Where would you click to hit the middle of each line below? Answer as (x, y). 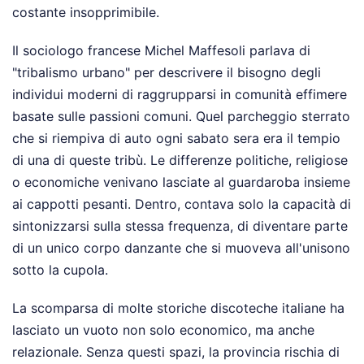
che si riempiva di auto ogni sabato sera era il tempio (176, 138)
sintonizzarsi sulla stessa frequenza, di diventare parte (180, 225)
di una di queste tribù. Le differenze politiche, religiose (180, 160)
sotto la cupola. (60, 269)
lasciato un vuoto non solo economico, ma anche (163, 329)
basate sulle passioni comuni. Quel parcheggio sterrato (181, 116)
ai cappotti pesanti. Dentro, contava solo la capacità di (182, 204)
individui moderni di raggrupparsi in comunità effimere (180, 94)
